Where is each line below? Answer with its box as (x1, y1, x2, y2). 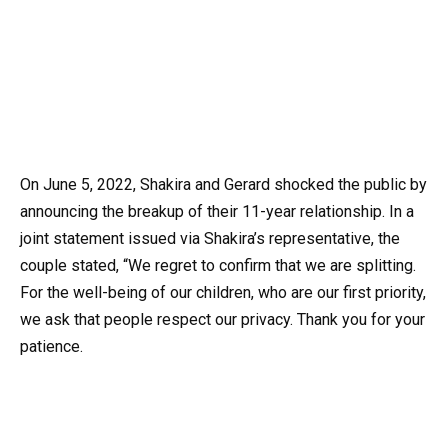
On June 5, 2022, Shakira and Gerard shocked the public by (20, 175, 427, 195)
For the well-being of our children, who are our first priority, (20, 283, 426, 303)
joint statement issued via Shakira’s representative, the (20, 229, 400, 249)
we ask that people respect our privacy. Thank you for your (20, 310, 425, 330)
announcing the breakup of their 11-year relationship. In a (20, 202, 414, 222)
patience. (20, 337, 83, 357)
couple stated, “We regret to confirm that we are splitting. (20, 256, 416, 276)
